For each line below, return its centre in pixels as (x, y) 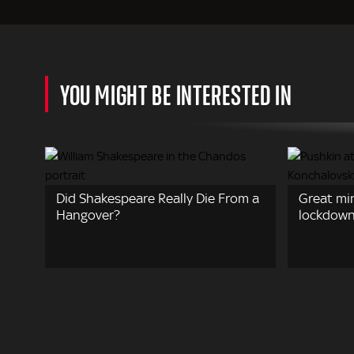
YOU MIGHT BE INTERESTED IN (176, 94)
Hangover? (88, 215)
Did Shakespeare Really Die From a (158, 198)
